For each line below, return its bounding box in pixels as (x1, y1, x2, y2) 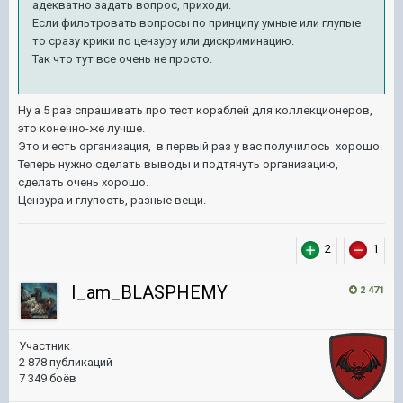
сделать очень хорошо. (18, 175, 148, 189)
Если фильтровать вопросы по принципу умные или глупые (32, 16, 361, 30)
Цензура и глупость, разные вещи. (18, 193, 209, 207)
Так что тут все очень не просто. (32, 52, 212, 66)
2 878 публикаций (19, 355, 112, 369)
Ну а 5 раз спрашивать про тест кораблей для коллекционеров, (18, 103, 372, 117)
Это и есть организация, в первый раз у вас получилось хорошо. (18, 139, 382, 153)
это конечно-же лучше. (18, 121, 148, 135)
